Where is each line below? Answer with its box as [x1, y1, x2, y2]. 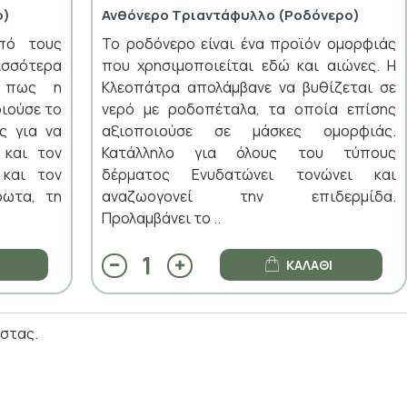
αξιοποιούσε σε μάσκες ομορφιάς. [101, 120, 396, 141]
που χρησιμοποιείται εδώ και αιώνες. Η [101, 55, 396, 75]
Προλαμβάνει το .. [101, 207, 221, 228]
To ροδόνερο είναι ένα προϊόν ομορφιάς [101, 33, 396, 54]
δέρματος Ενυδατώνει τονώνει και [101, 164, 396, 184]
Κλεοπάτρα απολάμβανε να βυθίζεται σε [101, 76, 396, 97]
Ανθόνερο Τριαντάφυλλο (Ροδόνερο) [101, 5, 360, 25]
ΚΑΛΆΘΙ [285, 255, 333, 273]
